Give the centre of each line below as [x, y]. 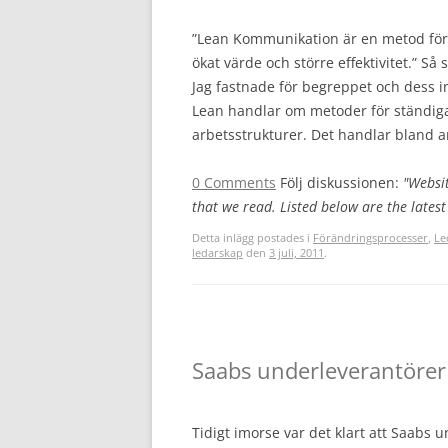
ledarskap [217, 252]
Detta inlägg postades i [252, 237]
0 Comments [234, 182]
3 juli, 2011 [296, 252]
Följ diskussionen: [341, 182]
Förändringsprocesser [370, 237]
